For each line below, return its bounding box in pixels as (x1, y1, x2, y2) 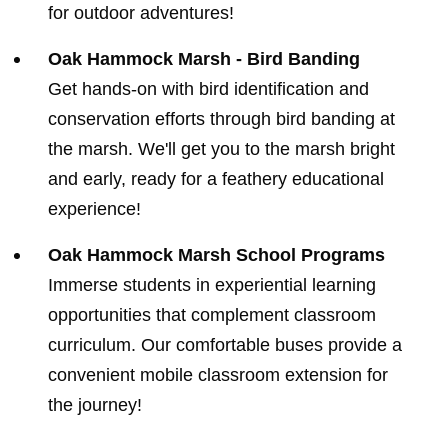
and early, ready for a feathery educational (48, 168, 384, 189)
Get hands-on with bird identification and (48, 78, 369, 99)
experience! (48, 198, 141, 219)
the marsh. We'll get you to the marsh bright (48, 138, 395, 159)
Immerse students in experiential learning (48, 274, 376, 295)
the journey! (48, 394, 142, 415)
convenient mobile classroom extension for (48, 364, 388, 385)
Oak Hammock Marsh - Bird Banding (48, 48, 360, 69)
